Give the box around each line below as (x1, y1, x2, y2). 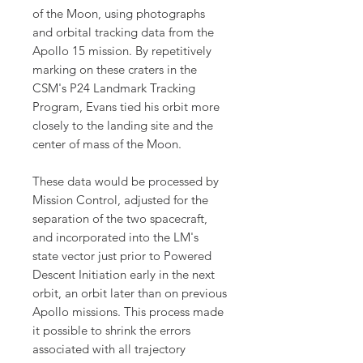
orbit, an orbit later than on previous (32, 285, 227, 301)
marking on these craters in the (32, 62, 197, 78)
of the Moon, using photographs (32, 6, 205, 22)
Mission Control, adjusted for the (32, 192, 208, 208)
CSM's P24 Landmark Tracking (32, 80, 195, 96)
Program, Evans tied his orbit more (32, 99, 220, 115)
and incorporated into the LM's (32, 229, 199, 246)
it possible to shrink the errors (32, 322, 190, 339)
